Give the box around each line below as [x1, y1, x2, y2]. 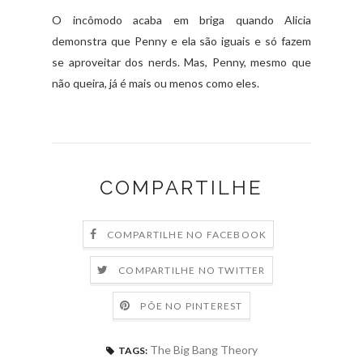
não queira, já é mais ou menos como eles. [52, 75, 259, 90]
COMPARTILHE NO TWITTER [118, 263, 266, 276]
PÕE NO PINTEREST [140, 299, 243, 312]
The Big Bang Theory [149, 342, 258, 357]
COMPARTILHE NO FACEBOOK [106, 228, 267, 241]
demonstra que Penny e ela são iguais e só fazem [52, 33, 311, 48]
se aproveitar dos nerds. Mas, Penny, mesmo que [52, 54, 311, 69]
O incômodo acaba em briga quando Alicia [52, 12, 311, 27]
